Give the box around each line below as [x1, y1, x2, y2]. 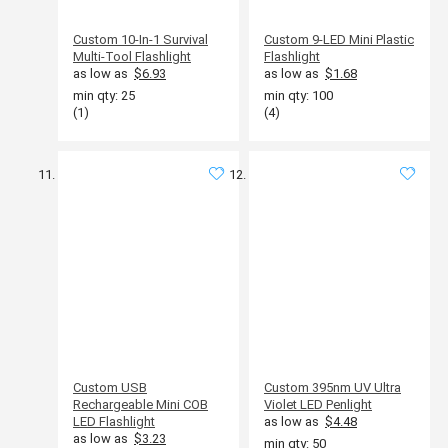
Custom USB [73, 379, 147, 395]
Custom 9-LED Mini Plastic [264, 31, 414, 47]
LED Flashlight [73, 413, 155, 429]
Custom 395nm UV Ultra [264, 379, 401, 395]
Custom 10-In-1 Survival [73, 31, 208, 47]
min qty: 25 [73, 87, 135, 103]
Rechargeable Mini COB [73, 396, 208, 412]
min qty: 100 [264, 87, 333, 103]
